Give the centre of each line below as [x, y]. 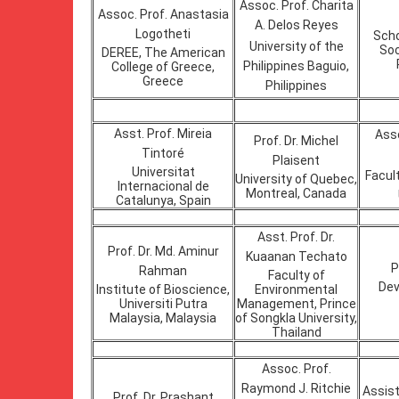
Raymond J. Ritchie [296, 388]
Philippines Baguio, [296, 66]
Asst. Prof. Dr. [296, 237]
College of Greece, [163, 67]
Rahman [163, 271]
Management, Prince [296, 304]
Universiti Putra [163, 304]
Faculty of [296, 275]
